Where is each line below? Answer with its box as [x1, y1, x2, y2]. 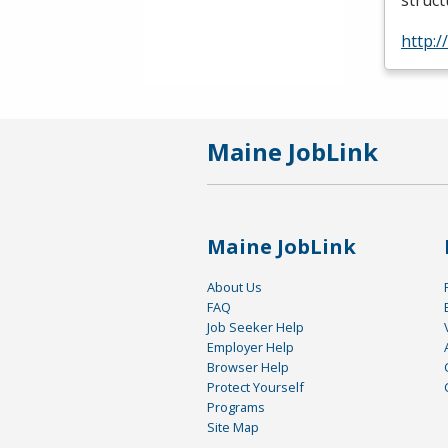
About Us [207, 278, 262, 297]
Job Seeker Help [207, 318, 304, 337]
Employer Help [207, 338, 294, 357]
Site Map [207, 418, 259, 437]
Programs [207, 398, 265, 417]
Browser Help [207, 358, 289, 377]
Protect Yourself [207, 378, 304, 397]
